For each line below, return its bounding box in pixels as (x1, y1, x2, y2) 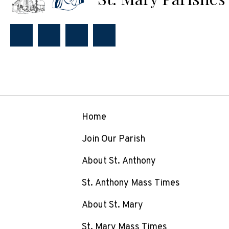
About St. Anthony (82, 155, 156, 168)
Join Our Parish (82, 133, 145, 146)
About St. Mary (82, 199, 143, 212)
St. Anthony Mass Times (82, 177, 180, 190)
